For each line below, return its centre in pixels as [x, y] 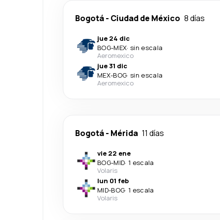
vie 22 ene [114, 153]
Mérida [124, 133]
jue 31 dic [112, 66]
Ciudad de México [145, 18]
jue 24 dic [113, 38]
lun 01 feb [113, 181]
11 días [153, 133]
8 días [194, 18]
